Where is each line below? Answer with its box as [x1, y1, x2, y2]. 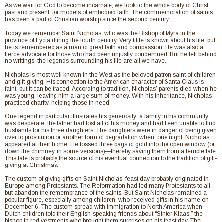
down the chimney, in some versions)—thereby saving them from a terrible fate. [5, 147, 217, 155]
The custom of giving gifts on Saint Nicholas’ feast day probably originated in [5, 175, 209, 182]
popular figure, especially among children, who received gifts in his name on [5, 196, 209, 203]
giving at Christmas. [5, 161, 58, 168]
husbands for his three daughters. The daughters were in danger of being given [5, 126, 217, 134]
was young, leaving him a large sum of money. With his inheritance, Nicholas [5, 92, 212, 99]
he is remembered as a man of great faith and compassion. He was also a [5, 43, 203, 51]
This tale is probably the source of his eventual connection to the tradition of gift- [5, 154, 217, 162]
